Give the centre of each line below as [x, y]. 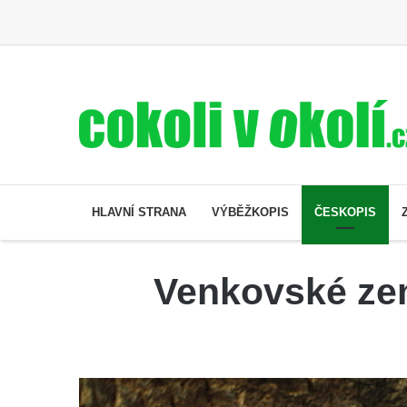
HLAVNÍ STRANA [139, 212]
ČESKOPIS [345, 212]
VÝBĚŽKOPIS [250, 212]
